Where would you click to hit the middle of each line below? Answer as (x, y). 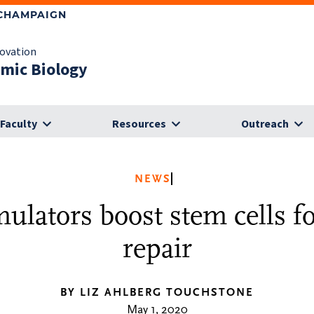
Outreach (265, 124)
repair (157, 248)
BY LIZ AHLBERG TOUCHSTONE (157, 292)
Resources (139, 124)
